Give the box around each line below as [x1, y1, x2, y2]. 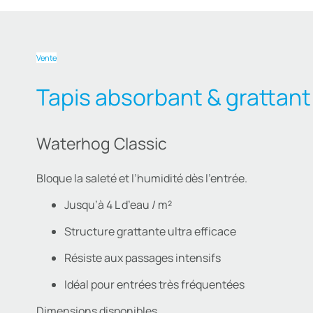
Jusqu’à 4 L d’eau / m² [64, 197, 172, 213]
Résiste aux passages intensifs [64, 250, 221, 266]
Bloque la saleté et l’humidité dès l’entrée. [36, 170, 247, 187]
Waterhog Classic [36, 132, 167, 155]
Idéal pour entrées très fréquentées [64, 277, 245, 293]
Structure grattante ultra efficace [64, 224, 236, 240]
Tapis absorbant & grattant [36, 82, 311, 113]
